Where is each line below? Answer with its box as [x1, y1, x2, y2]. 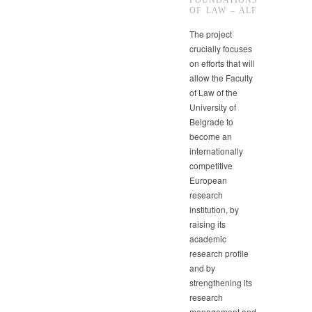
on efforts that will [189, 57, 255, 70]
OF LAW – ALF [189, 6, 257, 16]
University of [189, 101, 236, 114]
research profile [189, 247, 249, 260]
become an [189, 130, 232, 143]
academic [189, 233, 226, 245]
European [189, 174, 227, 187]
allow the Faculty [189, 72, 253, 84]
